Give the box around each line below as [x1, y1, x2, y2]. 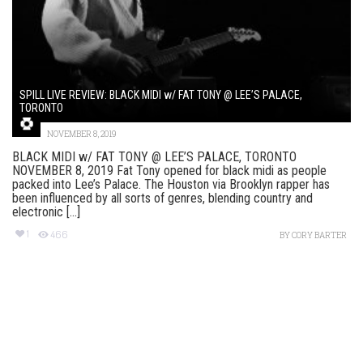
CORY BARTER [292, 230, 347, 241]
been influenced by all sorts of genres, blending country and [12, 190, 313, 207]
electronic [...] [12, 204, 80, 220]
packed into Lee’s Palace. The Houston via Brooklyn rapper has [12, 177, 330, 193]
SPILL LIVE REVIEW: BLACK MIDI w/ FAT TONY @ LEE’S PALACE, [19, 88, 302, 102]
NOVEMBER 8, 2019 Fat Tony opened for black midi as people [12, 163, 327, 179]
